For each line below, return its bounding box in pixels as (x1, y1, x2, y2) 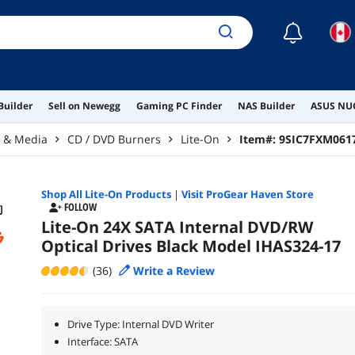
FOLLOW (63, 200, 97, 215)
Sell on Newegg (48, 98, 120, 113)
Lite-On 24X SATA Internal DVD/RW (40, 216, 313, 238)
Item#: (239, 131, 279, 147)
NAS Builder (237, 98, 295, 113)
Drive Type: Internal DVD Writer (67, 316, 214, 331)
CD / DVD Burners (67, 131, 161, 147)
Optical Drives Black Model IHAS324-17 (40, 235, 341, 257)
